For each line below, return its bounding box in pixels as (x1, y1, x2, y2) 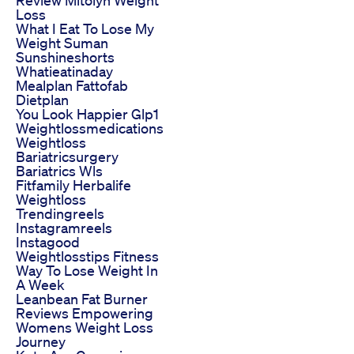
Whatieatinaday (16, 62, 113, 80)
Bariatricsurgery (16, 147, 119, 165)
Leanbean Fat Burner (16, 289, 148, 307)
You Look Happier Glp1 (16, 104, 159, 122)
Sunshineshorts (16, 47, 115, 66)
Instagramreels (16, 218, 112, 236)
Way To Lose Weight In (16, 261, 158, 279)
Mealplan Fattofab (16, 76, 128, 94)
